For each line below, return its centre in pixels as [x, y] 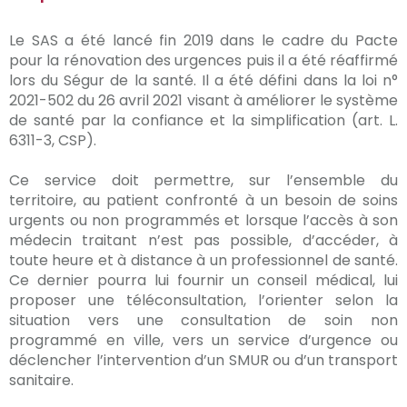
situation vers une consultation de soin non [203, 320]
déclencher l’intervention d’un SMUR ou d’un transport [203, 360]
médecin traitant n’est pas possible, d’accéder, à [203, 240]
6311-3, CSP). [53, 140]
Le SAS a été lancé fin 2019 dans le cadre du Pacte [203, 40]
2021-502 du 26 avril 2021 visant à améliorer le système [203, 100]
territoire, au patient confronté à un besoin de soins [203, 200]
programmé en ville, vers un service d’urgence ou [203, 340]
